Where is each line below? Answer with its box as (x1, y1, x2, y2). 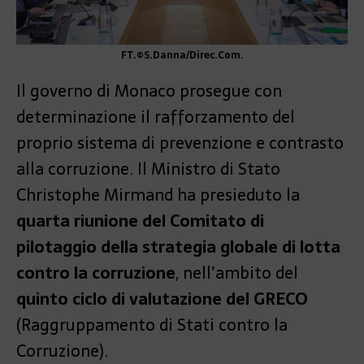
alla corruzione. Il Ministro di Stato (16, 156, 280, 183)
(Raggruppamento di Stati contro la (16, 312, 288, 339)
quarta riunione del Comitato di (16, 208, 264, 235)
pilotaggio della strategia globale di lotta (16, 234, 340, 261)
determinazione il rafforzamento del (16, 104, 295, 131)
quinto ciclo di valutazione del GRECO (16, 286, 308, 313)
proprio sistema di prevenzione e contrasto (16, 130, 344, 157)
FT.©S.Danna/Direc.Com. (120, 47, 244, 64)
